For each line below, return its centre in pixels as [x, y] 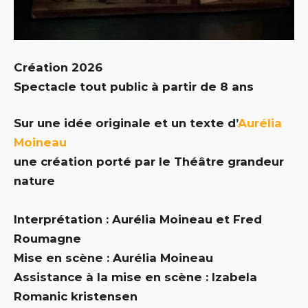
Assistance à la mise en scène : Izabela [135, 277]
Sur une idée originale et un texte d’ [126, 123]
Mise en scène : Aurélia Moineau [113, 257]
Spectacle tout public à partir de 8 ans [134, 86]
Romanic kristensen [76, 296]
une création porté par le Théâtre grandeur [149, 161]
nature [34, 180]
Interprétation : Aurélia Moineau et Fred [138, 219]
